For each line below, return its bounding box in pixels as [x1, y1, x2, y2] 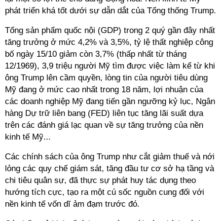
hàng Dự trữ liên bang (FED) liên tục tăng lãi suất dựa [5, 109, 203, 118]
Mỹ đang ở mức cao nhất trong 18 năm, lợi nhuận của [5, 85, 203, 94]
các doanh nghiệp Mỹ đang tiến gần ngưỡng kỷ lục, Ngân [5, 97, 215, 106]
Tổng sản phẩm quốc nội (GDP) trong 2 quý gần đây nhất [5, 26, 215, 35]
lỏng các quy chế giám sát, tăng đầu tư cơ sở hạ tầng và [5, 164, 214, 173]
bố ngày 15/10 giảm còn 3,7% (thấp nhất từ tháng [5, 49, 186, 59]
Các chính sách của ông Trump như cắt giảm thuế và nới [5, 152, 215, 161]
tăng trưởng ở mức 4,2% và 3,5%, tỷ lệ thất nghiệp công [5, 37, 213, 47]
